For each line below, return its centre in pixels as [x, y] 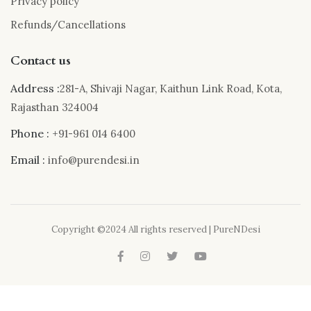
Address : [35, 88]
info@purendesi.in [94, 160]
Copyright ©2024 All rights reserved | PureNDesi [155, 229]
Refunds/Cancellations [68, 24]
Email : [29, 159]
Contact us [41, 60]
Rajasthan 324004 [54, 107]
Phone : [30, 133]
